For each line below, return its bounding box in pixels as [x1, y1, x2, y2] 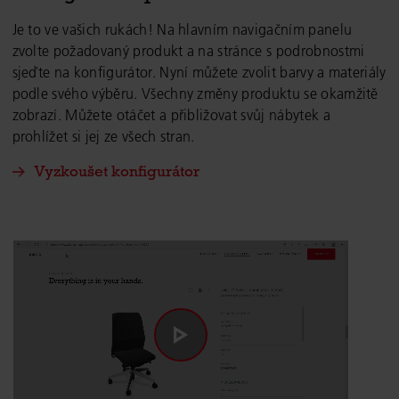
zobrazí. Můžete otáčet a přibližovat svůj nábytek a [12, 105, 330, 124]
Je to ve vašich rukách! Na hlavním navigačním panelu [12, 20, 353, 38]
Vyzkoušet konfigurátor [33, 161, 199, 181]
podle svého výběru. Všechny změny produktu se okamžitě [12, 84, 379, 102]
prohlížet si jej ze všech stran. [12, 126, 195, 145]
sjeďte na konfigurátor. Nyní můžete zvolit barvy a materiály [12, 62, 387, 81]
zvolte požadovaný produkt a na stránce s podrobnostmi [12, 41, 365, 60]
